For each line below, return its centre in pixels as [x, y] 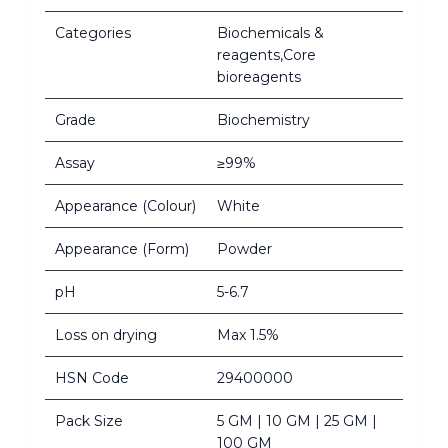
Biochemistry [263, 119]
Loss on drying [106, 334]
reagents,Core [266, 54]
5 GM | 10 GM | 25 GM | [297, 420]
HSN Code [92, 377]
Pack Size [89, 420]
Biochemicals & [270, 32]
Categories [93, 32]
